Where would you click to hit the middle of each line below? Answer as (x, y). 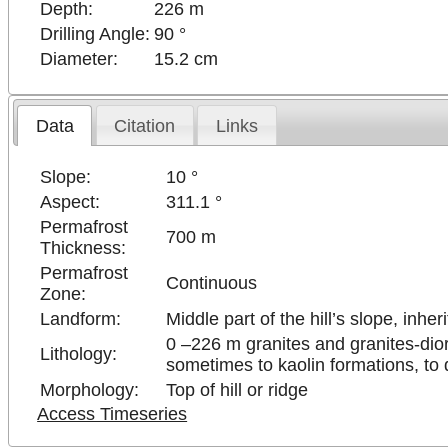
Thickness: (83, 248)
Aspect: (70, 202)
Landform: (81, 319)
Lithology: (79, 354)
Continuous (212, 283)
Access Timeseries (112, 414)
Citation (145, 125)
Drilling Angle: (95, 33)
